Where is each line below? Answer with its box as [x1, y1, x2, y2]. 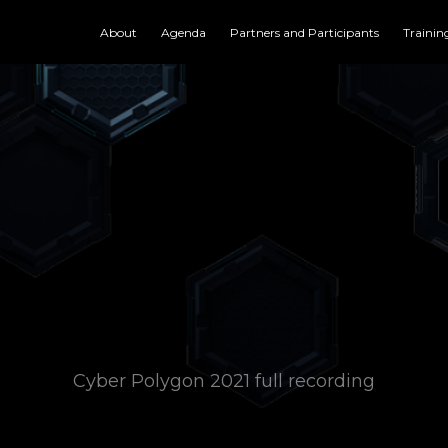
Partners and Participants [230, 24, 379, 40]
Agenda [161, 24, 206, 40]
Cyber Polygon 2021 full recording [73, 370, 375, 392]
